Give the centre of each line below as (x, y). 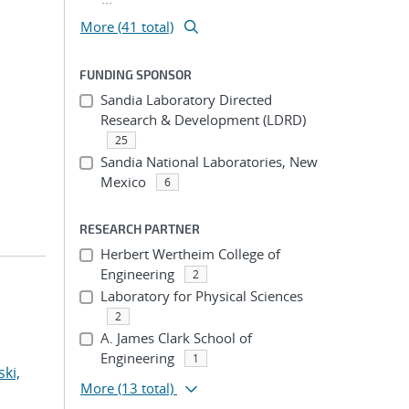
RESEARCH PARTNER (140, 229)
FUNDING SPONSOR (136, 74)
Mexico (123, 182)
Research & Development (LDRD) (203, 120)
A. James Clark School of (176, 338)
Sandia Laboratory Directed (186, 100)
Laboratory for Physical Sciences (201, 296)
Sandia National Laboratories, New (209, 162)
